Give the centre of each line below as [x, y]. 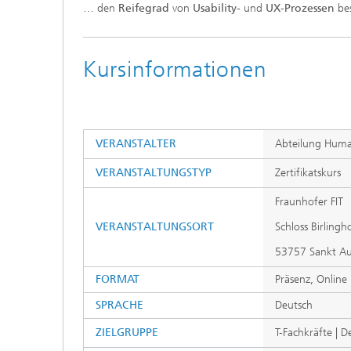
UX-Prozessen [300, 8]
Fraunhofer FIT [309, 202]
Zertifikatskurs [308, 173]
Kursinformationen [175, 69]
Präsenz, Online [311, 279]
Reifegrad [145, 8]
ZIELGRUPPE [127, 333]
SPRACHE [119, 305]
